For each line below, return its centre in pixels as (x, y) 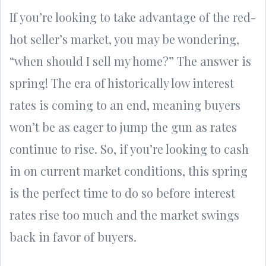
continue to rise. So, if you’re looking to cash (129, 148)
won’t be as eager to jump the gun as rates (123, 126)
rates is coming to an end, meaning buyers (125, 104)
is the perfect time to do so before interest (122, 192)
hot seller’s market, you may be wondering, (124, 39)
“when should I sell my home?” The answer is (130, 61)
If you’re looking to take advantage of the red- (133, 17)
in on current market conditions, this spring (129, 170)
